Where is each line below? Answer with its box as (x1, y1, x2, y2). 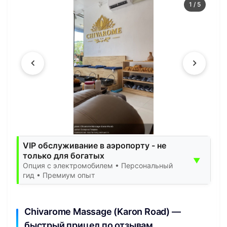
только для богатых (23, 150, 104, 161)
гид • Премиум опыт (23, 170, 95, 179)
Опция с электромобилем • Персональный (23, 161, 173, 170)
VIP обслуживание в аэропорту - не (23, 140, 166, 150)
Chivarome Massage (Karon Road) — (24, 206, 181, 217)
